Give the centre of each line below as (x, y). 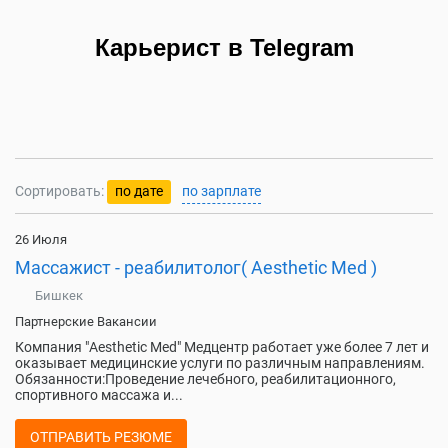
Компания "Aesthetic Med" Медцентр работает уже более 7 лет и (222, 347)
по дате (139, 191)
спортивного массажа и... (99, 395)
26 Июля (41, 239)
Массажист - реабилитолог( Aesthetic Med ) (196, 267)
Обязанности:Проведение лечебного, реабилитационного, (205, 379)
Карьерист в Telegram (224, 47)
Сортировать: (59, 191)
